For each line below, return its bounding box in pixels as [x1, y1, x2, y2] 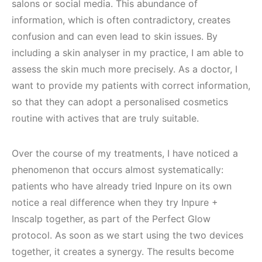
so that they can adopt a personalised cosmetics [12, 96, 228, 108]
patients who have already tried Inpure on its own [12, 180, 232, 192]
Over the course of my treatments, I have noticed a [12, 147, 238, 160]
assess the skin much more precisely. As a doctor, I [12, 63, 237, 75]
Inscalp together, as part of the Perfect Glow [12, 213, 211, 225]
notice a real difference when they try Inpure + [12, 196, 218, 209]
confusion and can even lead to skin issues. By [12, 30, 218, 43]
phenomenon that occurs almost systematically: [12, 164, 223, 176]
